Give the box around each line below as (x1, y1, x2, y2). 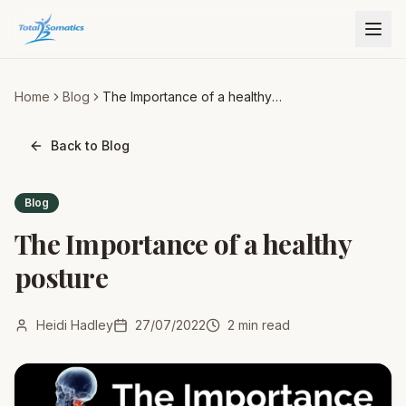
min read (235, 317, 290, 333)
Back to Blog (51, 138, 130, 153)
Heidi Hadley (36, 317, 113, 333)
